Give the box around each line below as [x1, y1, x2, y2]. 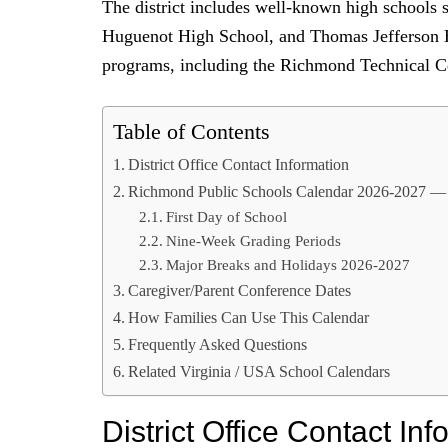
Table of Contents [113, 120, 270, 145]
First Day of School [165, 208, 287, 225]
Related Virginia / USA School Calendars [128, 362, 391, 381]
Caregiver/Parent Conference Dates [128, 281, 352, 300]
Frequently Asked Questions [128, 335, 308, 354]
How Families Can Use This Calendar [128, 308, 370, 327]
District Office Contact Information [128, 155, 350, 174]
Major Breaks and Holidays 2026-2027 [165, 256, 410, 273]
